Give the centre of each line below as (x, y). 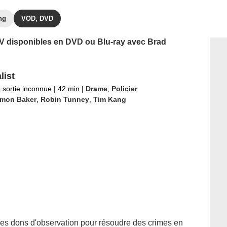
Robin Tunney (65, 99)
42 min (68, 89)
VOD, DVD (37, 18)
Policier (124, 89)
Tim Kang (109, 99)
